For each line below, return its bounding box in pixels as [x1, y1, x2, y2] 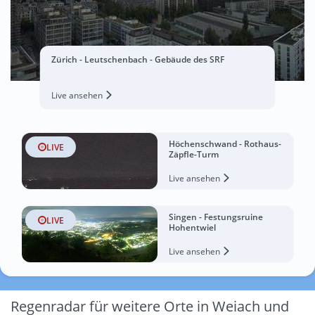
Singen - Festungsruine [169, 211, 263, 223]
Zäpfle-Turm [169, 148, 219, 160]
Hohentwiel [169, 221, 216, 233]
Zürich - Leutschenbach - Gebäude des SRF [51, 53, 224, 65]
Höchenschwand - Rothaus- [169, 138, 281, 150]
